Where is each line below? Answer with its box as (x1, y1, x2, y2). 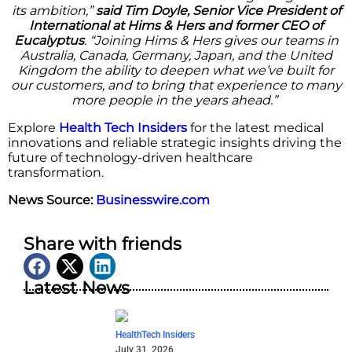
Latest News (24, 277, 130, 299)
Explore (8, 120, 56, 136)
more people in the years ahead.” (71, 93, 277, 108)
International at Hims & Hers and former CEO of (29, 18, 323, 34)
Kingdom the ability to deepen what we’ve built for (18, 63, 334, 79)
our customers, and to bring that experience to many (10, 78, 342, 93)
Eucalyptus (13, 33, 84, 49)
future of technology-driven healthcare (8, 150, 253, 166)
